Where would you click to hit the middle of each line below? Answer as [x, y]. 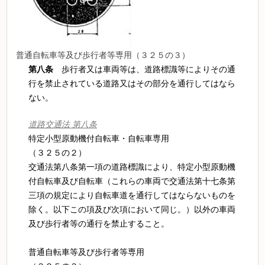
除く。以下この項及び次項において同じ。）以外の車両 [132, 209]
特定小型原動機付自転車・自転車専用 [98, 138]
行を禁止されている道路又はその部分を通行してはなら [132, 83]
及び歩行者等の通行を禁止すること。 [98, 223]
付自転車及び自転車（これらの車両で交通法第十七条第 [132, 181]
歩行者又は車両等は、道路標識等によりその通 [148, 69]
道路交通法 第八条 [62, 124]
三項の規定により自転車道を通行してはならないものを [132, 195]
